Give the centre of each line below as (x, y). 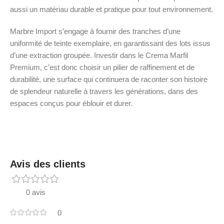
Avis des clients (48, 164)
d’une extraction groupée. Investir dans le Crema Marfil (99, 55)
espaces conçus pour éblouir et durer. (71, 103)
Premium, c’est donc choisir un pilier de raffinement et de (102, 67)
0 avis (36, 192)
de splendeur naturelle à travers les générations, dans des (104, 91)
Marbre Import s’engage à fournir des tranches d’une (95, 31)
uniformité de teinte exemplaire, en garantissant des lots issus (110, 43)
